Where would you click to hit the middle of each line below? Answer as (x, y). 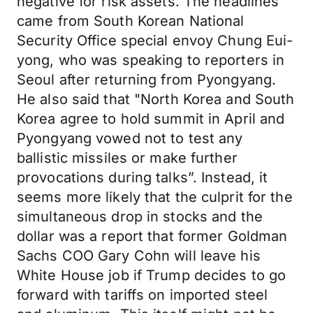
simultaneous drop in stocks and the (140, 217)
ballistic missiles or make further (127, 158)
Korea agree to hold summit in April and (151, 119)
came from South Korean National (131, 21)
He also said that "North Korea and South (156, 99)
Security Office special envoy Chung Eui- (155, 41)
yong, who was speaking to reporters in (151, 60)
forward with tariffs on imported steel (143, 295)
